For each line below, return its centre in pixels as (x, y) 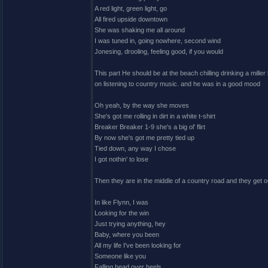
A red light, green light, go (131, 8)
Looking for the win (122, 213)
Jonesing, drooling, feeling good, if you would (159, 51)
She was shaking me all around (140, 30)
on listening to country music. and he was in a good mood (177, 84)
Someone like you (120, 256)
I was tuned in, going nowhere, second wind (158, 41)
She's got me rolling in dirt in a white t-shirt (155, 116)
